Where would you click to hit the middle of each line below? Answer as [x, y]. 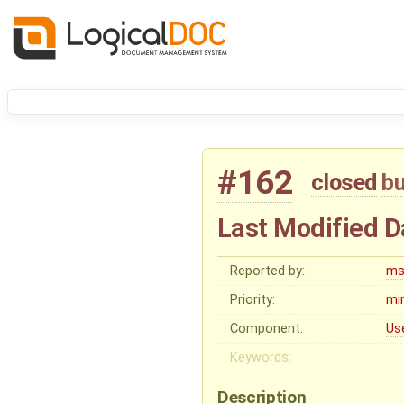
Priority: [253, 299]
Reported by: [268, 271]
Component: [267, 328]
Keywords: [261, 357]
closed [344, 183]
